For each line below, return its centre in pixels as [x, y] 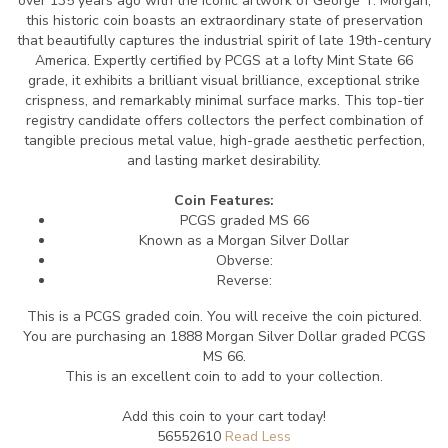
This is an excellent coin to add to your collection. [224, 376]
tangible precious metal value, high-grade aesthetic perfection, [224, 140]
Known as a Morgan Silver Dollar [244, 240]
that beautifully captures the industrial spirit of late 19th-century [224, 40]
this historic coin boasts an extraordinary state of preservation [224, 20]
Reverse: [244, 280]
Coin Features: [224, 200]
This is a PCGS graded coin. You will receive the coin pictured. [224, 316]
